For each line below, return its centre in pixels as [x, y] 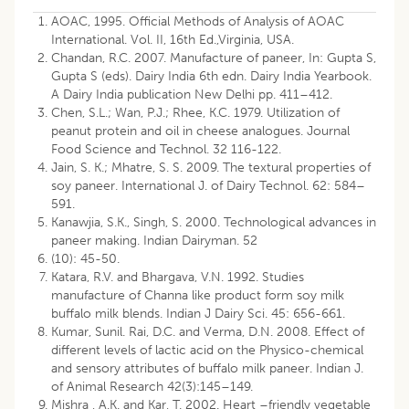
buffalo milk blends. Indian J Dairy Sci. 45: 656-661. [198, 314]
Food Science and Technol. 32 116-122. [166, 150]
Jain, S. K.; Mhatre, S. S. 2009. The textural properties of [211, 168]
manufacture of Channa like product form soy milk [198, 296]
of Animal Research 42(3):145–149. [152, 387]
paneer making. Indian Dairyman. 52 [154, 241]
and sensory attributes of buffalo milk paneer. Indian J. [207, 369]
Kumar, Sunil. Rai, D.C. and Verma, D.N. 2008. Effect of [208, 332]
